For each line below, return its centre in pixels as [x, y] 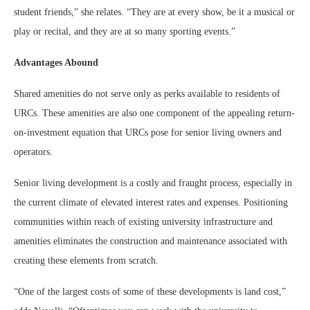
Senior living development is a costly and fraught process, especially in [153, 183]
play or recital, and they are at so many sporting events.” [126, 31]
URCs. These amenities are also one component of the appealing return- [154, 113]
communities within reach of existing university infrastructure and [143, 222]
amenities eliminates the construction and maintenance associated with [151, 241]
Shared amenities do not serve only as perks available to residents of [147, 94]
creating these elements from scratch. [88, 261]
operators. [35, 152]
